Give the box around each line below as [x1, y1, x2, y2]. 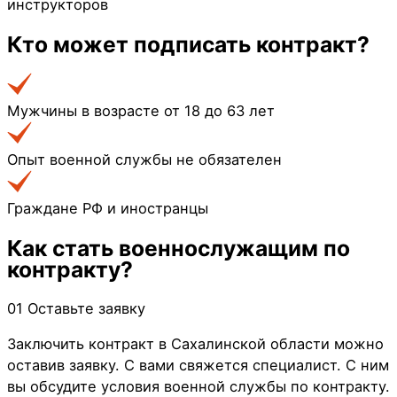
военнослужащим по [119, 234, 350, 261]
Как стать [7, 234, 119, 261]
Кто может [7, 30, 134, 58]
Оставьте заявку [27, 299, 145, 317]
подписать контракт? [134, 30, 370, 58]
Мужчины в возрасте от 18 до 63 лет [7, 102, 275, 121]
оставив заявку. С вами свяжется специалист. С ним [7, 356, 389, 375]
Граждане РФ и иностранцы [7, 199, 208, 218]
